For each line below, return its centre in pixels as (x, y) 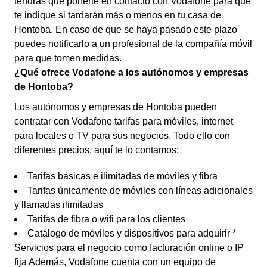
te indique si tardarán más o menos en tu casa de (118, 15)
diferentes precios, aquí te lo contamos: (97, 150)
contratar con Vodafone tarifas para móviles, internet (124, 121)
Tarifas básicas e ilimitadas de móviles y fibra (122, 176)
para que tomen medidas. (68, 58)
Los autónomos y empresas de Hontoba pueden (116, 107)
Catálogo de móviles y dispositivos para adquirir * (132, 233)
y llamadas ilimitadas (59, 205)
